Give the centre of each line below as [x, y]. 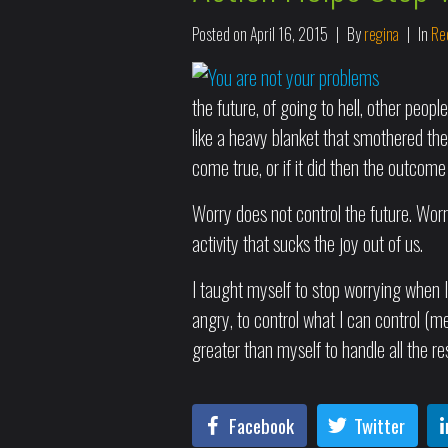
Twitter [379, 425]
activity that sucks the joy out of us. [307, 243]
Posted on [221, 34]
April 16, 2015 [289, 34]
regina [381, 34]
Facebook [261, 425]
